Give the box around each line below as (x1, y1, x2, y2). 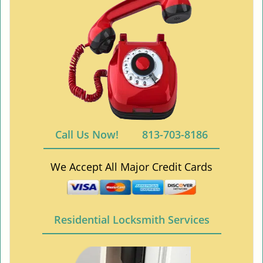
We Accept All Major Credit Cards (50, 160, 213, 174)
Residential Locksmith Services (53, 213, 210, 227)
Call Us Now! (55, 127, 119, 141)
